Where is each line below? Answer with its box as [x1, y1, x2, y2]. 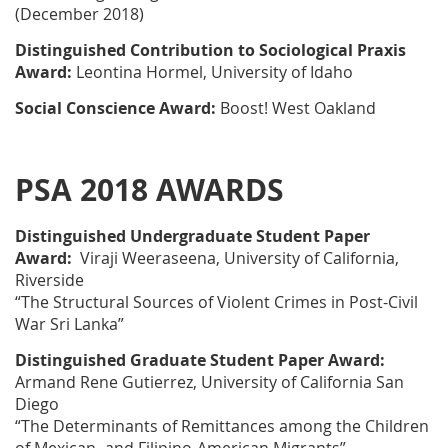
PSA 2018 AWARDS [15, 169, 284, 211]
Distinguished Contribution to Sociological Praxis [15, 39, 406, 62]
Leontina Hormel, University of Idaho [72, 61, 353, 84]
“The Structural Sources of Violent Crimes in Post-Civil [15, 291, 418, 314]
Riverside [15, 269, 92, 292]
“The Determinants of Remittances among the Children [15, 415, 429, 438]
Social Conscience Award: [15, 97, 216, 120]
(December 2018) [15, 3, 144, 26]
